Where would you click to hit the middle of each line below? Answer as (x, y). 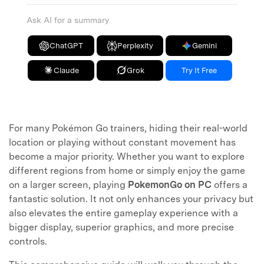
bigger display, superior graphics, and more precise (121, 227)
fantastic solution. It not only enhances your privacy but (131, 199)
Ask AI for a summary (68, 20)
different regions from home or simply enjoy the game (127, 170)
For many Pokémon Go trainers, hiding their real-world (128, 128)
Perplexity (136, 46)
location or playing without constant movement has (122, 142)
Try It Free (199, 70)
